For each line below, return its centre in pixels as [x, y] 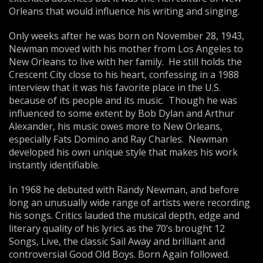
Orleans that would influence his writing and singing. [124, 11]
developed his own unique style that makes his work [123, 152]
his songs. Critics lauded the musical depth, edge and [124, 215]
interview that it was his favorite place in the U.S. [115, 87]
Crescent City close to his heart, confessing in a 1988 [124, 75]
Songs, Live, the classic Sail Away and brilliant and [117, 241]
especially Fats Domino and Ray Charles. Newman [118, 139]
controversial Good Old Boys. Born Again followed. [119, 254]
